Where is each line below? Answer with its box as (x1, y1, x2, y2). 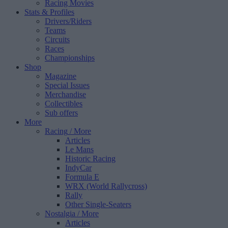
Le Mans (65, 145, 94, 154)
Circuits (45, 35, 70, 44)
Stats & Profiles (24, 8, 74, 16)
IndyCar (65, 163, 92, 172)
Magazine (45, 72, 76, 80)
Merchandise (45, 90, 86, 99)
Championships (45, 53, 95, 62)
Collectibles (45, 99, 82, 108)
